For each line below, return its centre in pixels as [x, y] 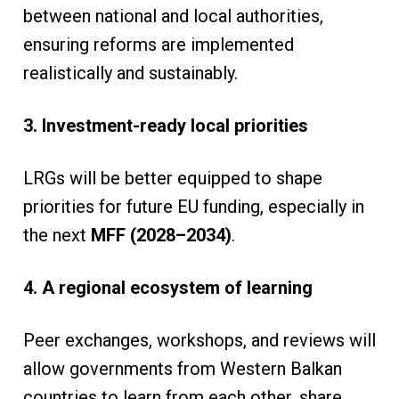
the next [57, 236]
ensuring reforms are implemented [158, 45]
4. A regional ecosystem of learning [167, 288]
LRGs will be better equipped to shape [172, 179]
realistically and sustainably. [132, 73]
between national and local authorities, [173, 16]
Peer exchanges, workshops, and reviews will [199, 341]
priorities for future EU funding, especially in [193, 207]
